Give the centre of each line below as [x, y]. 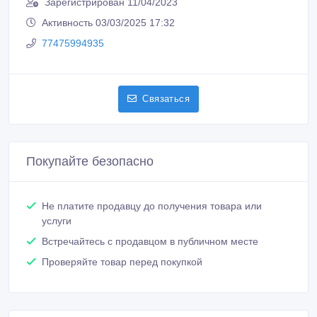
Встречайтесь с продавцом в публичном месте [150, 241]
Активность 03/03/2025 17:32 [108, 22]
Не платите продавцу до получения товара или [152, 206]
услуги [57, 220]
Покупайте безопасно [90, 161]
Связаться [166, 98]
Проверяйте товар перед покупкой [122, 261]
